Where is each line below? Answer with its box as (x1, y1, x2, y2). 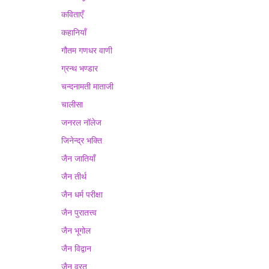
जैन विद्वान (61, 243, 91, 254)
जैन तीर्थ (61, 171, 86, 182)
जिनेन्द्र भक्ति (61, 134, 102, 146)
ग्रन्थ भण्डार (61, 62, 98, 74)
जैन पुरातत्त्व (61, 207, 97, 218)
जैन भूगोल (61, 225, 91, 236)
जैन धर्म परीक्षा (61, 189, 103, 200)
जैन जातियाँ (61, 153, 95, 164)
